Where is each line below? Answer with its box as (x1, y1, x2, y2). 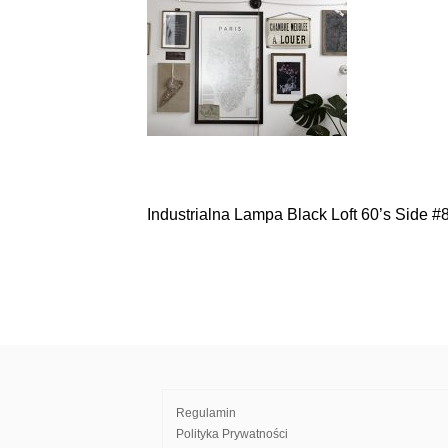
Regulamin (176, 406, 236, 420)
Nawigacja (146, 209, 285, 240)
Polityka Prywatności (176, 427, 288, 441)
